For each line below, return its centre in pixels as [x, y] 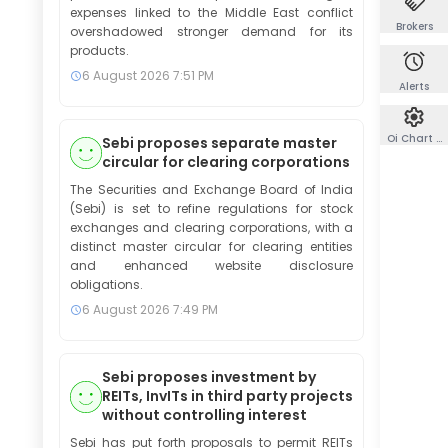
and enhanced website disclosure [211, 265]
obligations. [106, 284]
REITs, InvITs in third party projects [227, 396]
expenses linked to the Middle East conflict [211, 12]
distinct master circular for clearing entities [211, 246]
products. [99, 50]
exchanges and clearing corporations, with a [211, 227]
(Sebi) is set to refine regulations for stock [211, 208]
